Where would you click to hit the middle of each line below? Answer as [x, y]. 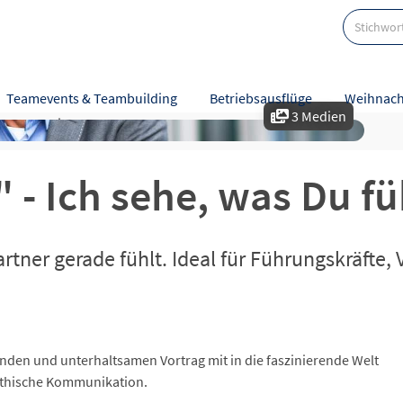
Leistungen [77, 123]
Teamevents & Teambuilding [92, 98]
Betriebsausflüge [261, 98]
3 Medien [318, 116]
